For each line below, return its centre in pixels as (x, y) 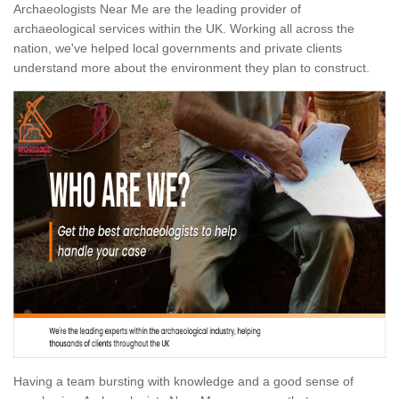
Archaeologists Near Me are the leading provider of (157, 9)
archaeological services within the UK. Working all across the (184, 29)
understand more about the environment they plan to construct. (191, 68)
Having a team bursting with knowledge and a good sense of (183, 382)
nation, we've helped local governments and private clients (178, 49)
